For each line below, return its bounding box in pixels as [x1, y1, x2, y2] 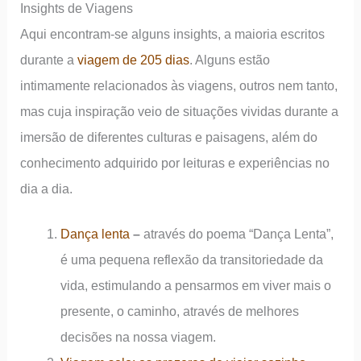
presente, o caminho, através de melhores [60, 303, 299, 318]
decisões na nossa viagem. [60, 329, 216, 344]
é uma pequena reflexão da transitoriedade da [60, 251, 323, 267]
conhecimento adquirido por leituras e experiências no [20, 155, 330, 170]
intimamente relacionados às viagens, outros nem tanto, [20, 77, 338, 93]
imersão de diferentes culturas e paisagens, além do [20, 129, 318, 144]
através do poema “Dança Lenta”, [143, 226, 334, 241]
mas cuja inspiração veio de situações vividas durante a [20, 103, 339, 118]
